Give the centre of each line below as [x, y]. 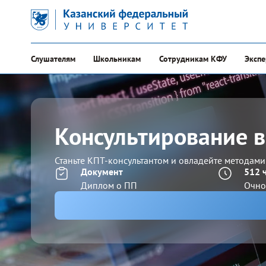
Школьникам [117, 59]
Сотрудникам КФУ [193, 59]
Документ [102, 172]
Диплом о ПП [109, 185]
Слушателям [53, 59]
